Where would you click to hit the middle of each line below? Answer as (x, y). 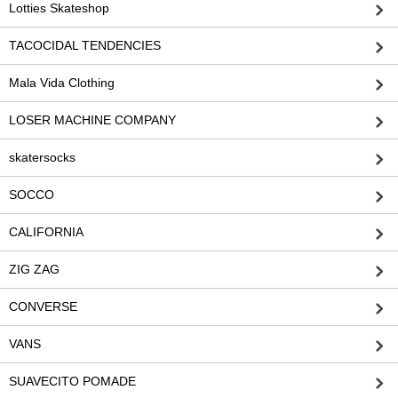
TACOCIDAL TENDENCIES (85, 46)
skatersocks (42, 158)
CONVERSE (43, 307)
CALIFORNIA (46, 232)
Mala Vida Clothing (62, 83)
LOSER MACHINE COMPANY (92, 120)
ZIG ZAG (34, 270)
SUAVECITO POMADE (72, 382)
